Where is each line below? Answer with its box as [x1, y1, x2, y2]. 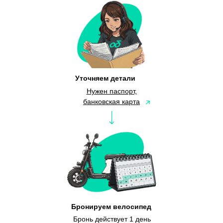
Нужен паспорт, [86, 87, 137, 95]
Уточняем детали [75, 74, 135, 82]
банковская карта [83, 98, 140, 106]
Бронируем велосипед [71, 203, 151, 211]
